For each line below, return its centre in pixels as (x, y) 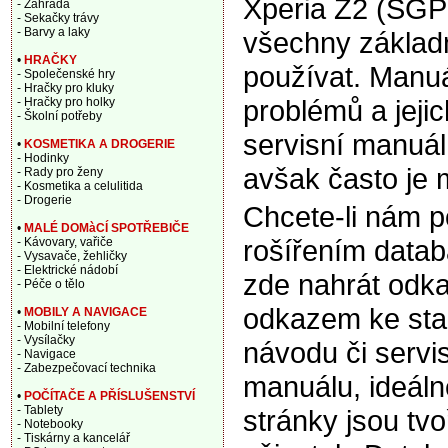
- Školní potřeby (59, 116)
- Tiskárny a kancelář (73, 438)
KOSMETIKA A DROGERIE (99, 144)
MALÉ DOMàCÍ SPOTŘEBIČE (106, 228)
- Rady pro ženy (60, 172)
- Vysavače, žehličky (72, 256)
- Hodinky (43, 158)
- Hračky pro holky (66, 102)
